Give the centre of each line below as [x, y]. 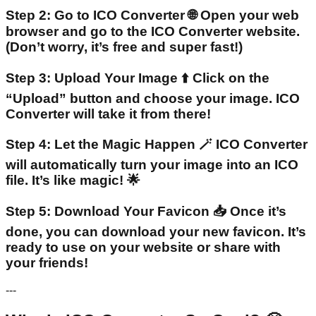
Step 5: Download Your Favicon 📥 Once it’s [146, 212]
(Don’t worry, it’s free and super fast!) [124, 47]
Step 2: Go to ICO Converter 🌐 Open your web [152, 15]
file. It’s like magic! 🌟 [73, 181]
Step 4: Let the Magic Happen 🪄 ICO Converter [157, 145]
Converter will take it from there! [108, 114]
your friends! [47, 263]
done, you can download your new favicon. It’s [156, 232]
